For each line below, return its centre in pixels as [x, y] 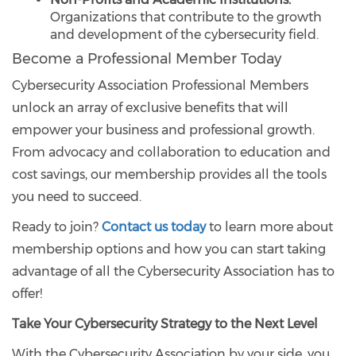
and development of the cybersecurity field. [184, 34]
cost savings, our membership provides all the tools [169, 174]
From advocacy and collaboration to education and [171, 152]
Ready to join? [57, 226]
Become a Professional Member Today [147, 58]
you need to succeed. [77, 196]
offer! [27, 293]
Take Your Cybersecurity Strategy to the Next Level [165, 323]
